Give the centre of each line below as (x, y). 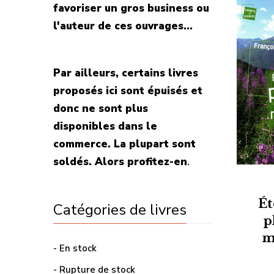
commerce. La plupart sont (124, 144)
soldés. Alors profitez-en (120, 162)
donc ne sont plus (101, 109)
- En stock (75, 248)
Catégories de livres (120, 210)
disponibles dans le (105, 126)
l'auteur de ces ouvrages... (123, 26)
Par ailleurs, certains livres (126, 73)
